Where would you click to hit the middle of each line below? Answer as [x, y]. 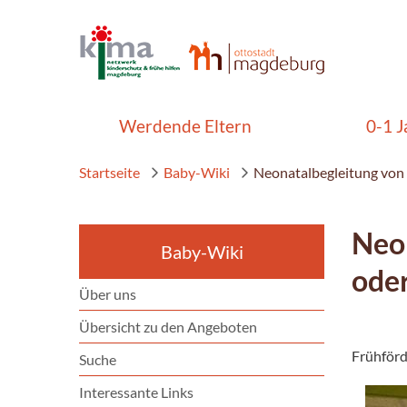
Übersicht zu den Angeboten [168, 327]
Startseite [109, 172]
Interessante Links [136, 392]
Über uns [108, 294]
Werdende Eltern [185, 126]
